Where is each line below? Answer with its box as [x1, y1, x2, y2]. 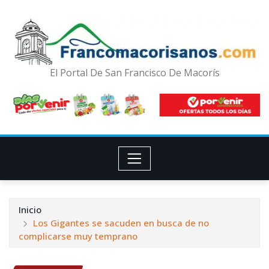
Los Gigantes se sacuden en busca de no [32, 217, 209, 229]
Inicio [19, 204, 41, 216]
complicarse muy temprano [19, 230, 138, 243]
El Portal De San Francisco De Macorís [49, 66, 220, 80]
